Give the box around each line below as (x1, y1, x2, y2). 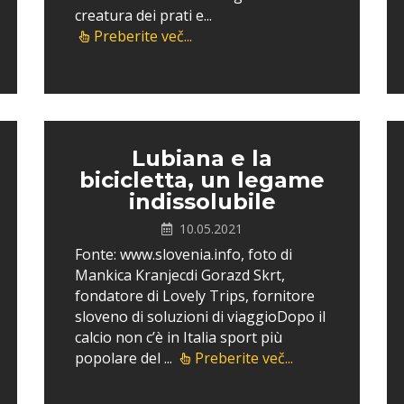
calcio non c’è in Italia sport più (75, 327, 282, 347)
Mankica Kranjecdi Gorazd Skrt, (75, 265, 285, 285)
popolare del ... (75, 348, 176, 368)
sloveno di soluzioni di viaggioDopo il (75, 307, 326, 326)
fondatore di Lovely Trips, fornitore (75, 286, 315, 306)
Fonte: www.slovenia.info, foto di (75, 244, 292, 264)
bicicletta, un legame (79, 167, 325, 193)
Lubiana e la (132, 145, 272, 171)
